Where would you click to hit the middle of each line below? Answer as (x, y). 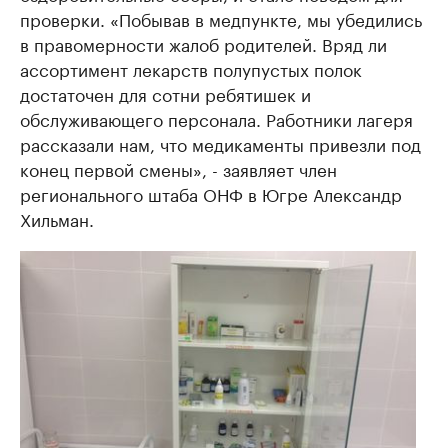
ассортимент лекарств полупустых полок (191, 68)
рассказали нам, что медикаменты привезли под (220, 143)
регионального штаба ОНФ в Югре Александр (211, 193)
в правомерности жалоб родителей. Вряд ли (203, 43)
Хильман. (57, 218)
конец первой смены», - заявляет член (178, 168)
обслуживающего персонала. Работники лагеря (216, 118)
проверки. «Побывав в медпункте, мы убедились (221, 18)
